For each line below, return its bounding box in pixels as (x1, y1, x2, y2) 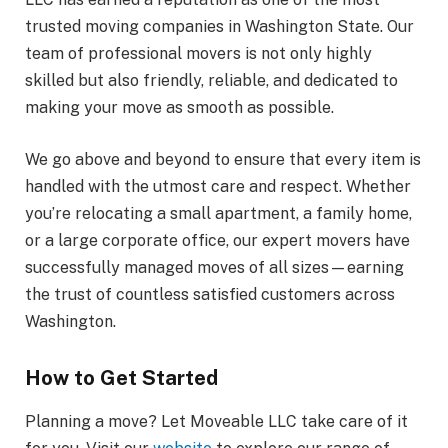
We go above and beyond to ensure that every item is (25, 149, 421, 169)
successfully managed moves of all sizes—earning (25, 257, 404, 277)
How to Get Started (25, 364, 218, 390)
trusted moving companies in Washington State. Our (25, 17, 414, 37)
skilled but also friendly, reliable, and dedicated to (25, 71, 398, 91)
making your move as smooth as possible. (25, 98, 334, 118)
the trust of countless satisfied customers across (25, 284, 395, 304)
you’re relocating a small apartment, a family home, (25, 203, 412, 223)
